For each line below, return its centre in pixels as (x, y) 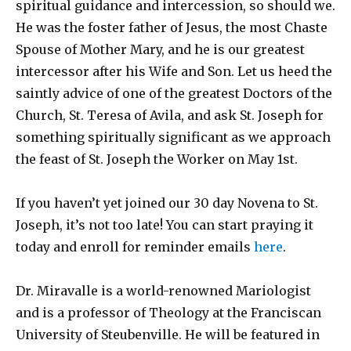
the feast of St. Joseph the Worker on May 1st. (157, 159)
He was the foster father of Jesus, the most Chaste (172, 27)
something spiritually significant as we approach (173, 137)
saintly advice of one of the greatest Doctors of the (174, 93)
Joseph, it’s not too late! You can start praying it (165, 225)
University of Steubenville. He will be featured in (168, 335)
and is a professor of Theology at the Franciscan (168, 313)
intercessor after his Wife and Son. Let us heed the (174, 71)
